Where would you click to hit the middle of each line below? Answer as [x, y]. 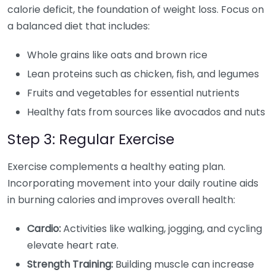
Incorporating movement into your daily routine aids [133, 184]
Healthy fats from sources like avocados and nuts [146, 112]
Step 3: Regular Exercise [91, 139]
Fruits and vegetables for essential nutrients [133, 93]
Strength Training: [70, 265]
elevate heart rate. [73, 246]
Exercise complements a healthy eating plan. [116, 167]
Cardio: [44, 229]
